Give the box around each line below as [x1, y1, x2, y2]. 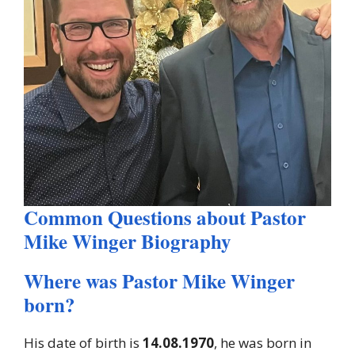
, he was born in [214, 333, 311, 352]
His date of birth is [24, 333, 139, 352]
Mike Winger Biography [24, 226, 231, 256]
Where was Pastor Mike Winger [24, 265, 295, 296]
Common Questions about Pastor [24, 202, 306, 232]
